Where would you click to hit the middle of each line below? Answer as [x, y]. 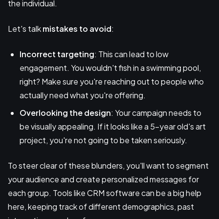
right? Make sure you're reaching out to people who [112, 81]
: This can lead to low [131, 54]
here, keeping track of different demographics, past [101, 206]
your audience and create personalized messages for [103, 179]
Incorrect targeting [57, 54]
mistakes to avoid [77, 28]
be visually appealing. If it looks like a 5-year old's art [113, 126]
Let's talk [25, 28]
